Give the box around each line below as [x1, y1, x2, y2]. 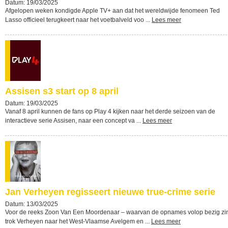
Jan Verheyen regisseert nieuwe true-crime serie [5, 187, 215, 197]
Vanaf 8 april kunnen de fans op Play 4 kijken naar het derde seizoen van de [5, 108, 215, 115]
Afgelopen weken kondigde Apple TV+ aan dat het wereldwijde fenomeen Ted [5, 7, 220, 14]
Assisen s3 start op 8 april [5, 86, 119, 96]
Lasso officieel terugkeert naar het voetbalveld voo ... [5, 16, 152, 23]
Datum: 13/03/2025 [5, 201, 58, 208]
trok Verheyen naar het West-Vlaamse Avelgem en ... [5, 218, 151, 225]
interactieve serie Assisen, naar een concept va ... [5, 117, 142, 124]
